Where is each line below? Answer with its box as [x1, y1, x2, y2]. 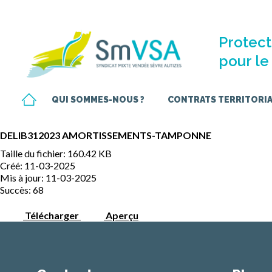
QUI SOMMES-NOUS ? [52, 94, 144, 104]
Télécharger [25, 209, 79, 222]
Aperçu [106, 209, 138, 222]
